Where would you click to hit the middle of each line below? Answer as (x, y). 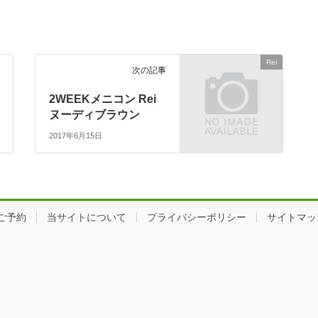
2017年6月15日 (76, 135)
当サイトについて (87, 217)
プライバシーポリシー (197, 217)
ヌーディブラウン (95, 115)
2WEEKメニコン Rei (103, 99)
